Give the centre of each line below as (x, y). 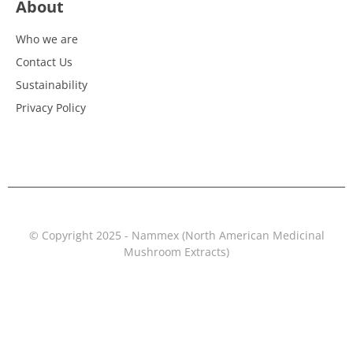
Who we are (47, 39)
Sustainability (52, 85)
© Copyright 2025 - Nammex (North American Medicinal (176, 236)
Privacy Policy (51, 108)
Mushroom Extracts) (176, 252)
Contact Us (44, 62)
